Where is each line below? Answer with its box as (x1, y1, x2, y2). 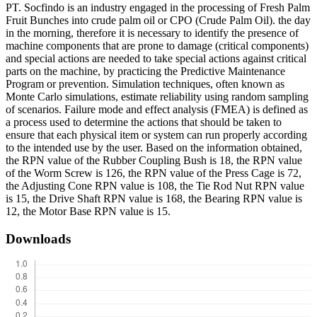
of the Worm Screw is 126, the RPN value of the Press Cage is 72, (6, 167, 301, 180)
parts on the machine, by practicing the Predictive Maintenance (6, 65, 285, 78)
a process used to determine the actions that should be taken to (6, 116, 282, 129)
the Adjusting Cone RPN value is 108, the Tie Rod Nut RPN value (6, 180, 304, 192)
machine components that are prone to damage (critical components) (6, 40, 309, 52)
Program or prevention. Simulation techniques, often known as (6, 78, 284, 91)
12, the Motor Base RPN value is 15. (6, 205, 171, 218)
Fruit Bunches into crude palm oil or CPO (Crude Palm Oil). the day (6, 14, 311, 27)
